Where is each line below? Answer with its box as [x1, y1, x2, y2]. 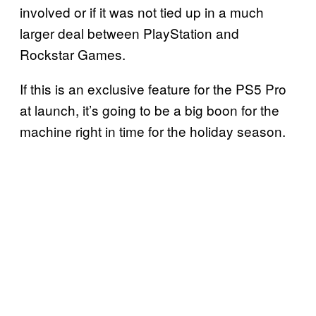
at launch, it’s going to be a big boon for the [20, 100, 279, 120]
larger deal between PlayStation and [20, 23, 239, 43]
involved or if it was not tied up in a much [20, 2, 264, 22]
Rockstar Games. [20, 44, 126, 64]
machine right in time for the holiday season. [20, 121, 286, 141]
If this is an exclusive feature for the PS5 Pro [20, 79, 286, 99]
